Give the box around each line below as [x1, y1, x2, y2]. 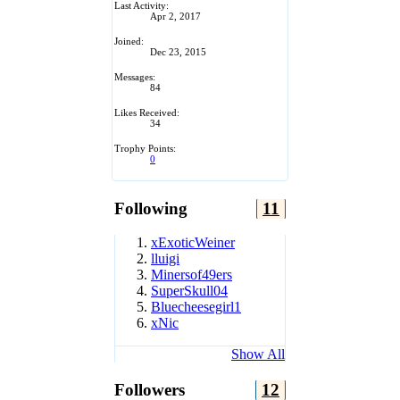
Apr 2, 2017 [150, 10, 201, 21]
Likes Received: [114, 106, 179, 118]
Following [114, 198, 187, 218]
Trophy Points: [114, 142, 176, 154]
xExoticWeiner [151, 235, 235, 251]
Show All [231, 346, 285, 362]
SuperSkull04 [151, 283, 228, 299]
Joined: [114, 35, 144, 46]
